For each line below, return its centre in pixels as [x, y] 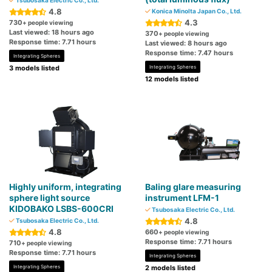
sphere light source [49, 198]
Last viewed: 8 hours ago [186, 43]
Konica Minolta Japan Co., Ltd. [196, 11]
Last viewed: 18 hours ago [52, 32]
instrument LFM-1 [182, 198]
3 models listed [34, 68]
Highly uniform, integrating [65, 187]
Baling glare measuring [193, 187]
